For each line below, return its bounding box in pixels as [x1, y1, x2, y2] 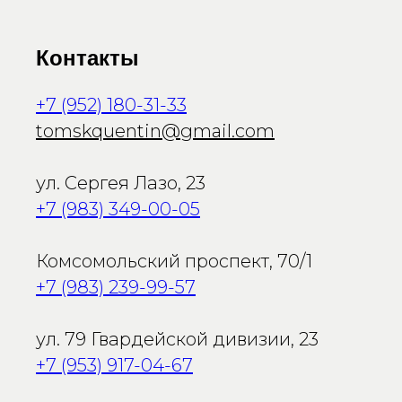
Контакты [36, 46, 139, 70]
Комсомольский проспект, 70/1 [36, 250, 312, 272]
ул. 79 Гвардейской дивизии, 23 [36, 328, 319, 350]
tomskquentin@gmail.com [36, 120, 275, 142]
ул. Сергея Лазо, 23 [36, 172, 205, 194]
